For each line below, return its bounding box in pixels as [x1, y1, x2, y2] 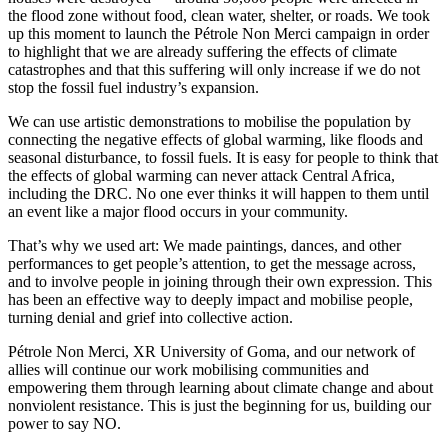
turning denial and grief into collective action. [8, 309, 293, 327]
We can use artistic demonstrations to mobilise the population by [8, 113, 411, 131]
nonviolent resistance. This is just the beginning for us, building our [8, 397, 431, 415]
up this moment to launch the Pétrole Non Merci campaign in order [8, 25, 429, 43]
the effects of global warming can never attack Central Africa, [8, 167, 395, 185]
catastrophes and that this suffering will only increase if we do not [8, 61, 420, 79]
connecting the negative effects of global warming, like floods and [8, 131, 423, 149]
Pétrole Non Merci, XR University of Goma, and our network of [8, 343, 415, 361]
